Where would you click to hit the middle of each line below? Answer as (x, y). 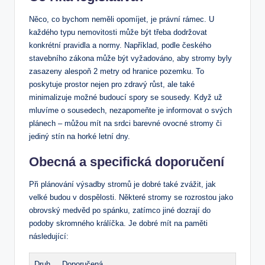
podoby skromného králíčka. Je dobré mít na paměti (118, 224)
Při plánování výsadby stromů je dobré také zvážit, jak (122, 185)
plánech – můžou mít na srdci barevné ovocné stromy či (125, 124)
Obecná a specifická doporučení (127, 162)
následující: (49, 237)
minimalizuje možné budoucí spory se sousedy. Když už (126, 98)
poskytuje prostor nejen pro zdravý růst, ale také (112, 85)
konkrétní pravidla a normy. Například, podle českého (120, 46)
